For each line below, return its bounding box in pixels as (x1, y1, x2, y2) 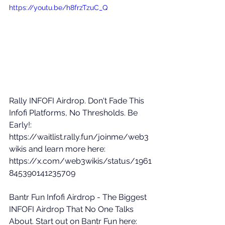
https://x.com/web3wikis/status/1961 (9, 156, 152, 166)
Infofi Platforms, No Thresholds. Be (9, 107, 140, 118)
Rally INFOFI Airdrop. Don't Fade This (9, 95, 146, 105)
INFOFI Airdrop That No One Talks (9, 204, 136, 214)
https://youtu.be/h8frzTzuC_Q (9, 4, 107, 12)
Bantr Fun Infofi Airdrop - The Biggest (9, 192, 149, 202)
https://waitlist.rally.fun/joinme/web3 (9, 132, 149, 142)
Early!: (9, 120, 34, 130)
